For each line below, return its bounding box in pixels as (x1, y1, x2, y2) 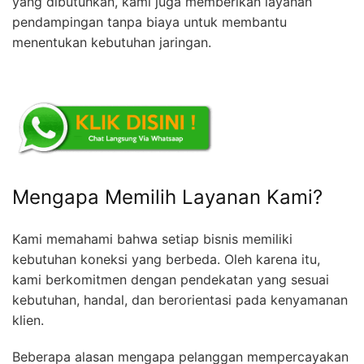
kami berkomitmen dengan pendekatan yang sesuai (12, 271, 329, 288)
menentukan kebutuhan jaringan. (12, 34, 211, 51)
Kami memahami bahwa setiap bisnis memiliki (12, 231, 292, 248)
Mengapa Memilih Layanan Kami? (12, 185, 323, 210)
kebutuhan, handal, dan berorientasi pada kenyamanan (12, 292, 348, 309)
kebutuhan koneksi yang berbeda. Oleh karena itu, (12, 251, 320, 268)
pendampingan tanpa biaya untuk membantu (12, 14, 287, 31)
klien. (12, 312, 44, 329)
